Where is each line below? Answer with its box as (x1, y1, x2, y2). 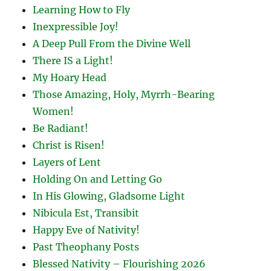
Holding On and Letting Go (33, 172, 163, 185)
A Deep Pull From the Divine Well (33, 37, 191, 50)
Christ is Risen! (33, 139, 105, 151)
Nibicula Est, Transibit (33, 206, 140, 219)
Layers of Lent (33, 155, 102, 168)
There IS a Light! (33, 54, 114, 67)
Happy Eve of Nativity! (33, 223, 140, 236)
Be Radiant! (33, 122, 89, 134)
